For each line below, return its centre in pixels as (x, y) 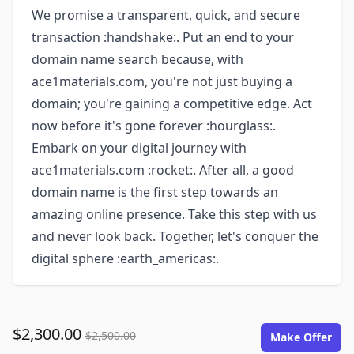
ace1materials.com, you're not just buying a (162, 81)
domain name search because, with (137, 59)
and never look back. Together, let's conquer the (175, 236)
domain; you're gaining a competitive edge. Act (172, 104)
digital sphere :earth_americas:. (125, 258)
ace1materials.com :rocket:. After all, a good (163, 170)
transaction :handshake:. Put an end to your (163, 37)
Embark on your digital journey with (139, 148)
